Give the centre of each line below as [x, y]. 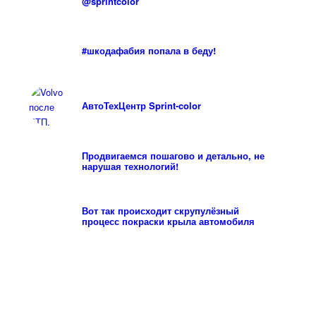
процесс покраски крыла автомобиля [168, 221]
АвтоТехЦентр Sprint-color [141, 106]
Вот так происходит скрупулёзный [160, 211]
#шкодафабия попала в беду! [148, 51]
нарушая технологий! [130, 166]
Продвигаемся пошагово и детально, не [173, 156]
